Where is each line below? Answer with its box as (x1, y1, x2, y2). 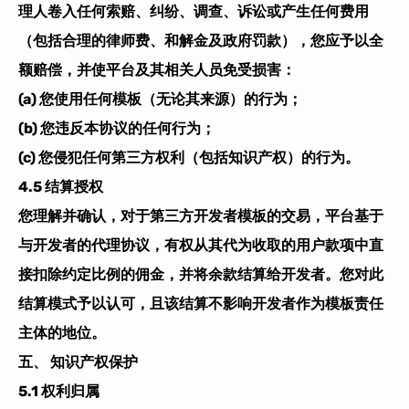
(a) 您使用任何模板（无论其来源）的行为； (18, 89, 302, 108)
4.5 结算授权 (18, 177, 103, 195)
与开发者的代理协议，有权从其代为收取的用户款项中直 (18, 236, 383, 254)
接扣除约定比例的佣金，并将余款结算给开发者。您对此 (18, 265, 383, 283)
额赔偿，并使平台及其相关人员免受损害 (18, 60, 281, 79)
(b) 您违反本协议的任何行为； (18, 119, 215, 137)
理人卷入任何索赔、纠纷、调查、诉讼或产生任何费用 (18, 2, 369, 20)
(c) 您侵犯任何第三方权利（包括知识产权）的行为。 (18, 148, 360, 166)
